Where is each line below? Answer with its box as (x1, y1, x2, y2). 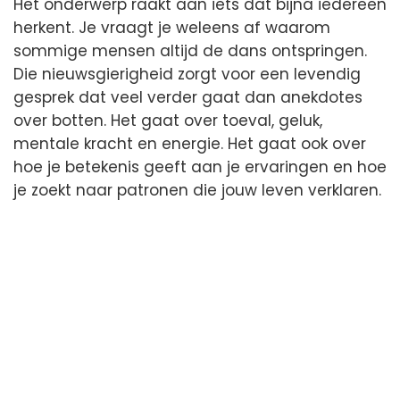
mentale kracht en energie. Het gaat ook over (13, 132, 366, 154)
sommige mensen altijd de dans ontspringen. (13, 39, 367, 62)
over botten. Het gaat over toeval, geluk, (13, 109, 322, 131)
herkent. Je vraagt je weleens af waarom (13, 16, 330, 38)
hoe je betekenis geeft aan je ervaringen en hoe (13, 155, 387, 178)
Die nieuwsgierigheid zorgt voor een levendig (13, 62, 361, 85)
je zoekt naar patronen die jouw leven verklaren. (13, 179, 381, 201)
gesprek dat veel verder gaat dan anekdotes (13, 86, 362, 108)
